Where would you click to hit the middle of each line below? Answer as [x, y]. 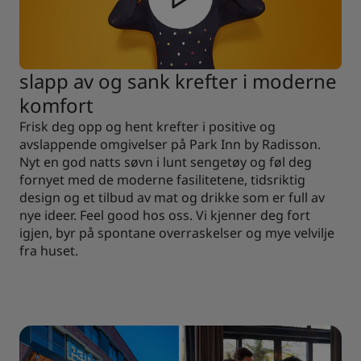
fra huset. [49, 251]
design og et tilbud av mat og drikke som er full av [172, 197]
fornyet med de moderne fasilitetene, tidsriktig [162, 180]
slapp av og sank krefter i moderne [178, 81]
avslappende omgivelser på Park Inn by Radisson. [170, 144]
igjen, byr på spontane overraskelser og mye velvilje [177, 233]
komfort [56, 105]
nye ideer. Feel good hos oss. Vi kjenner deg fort [165, 215]
